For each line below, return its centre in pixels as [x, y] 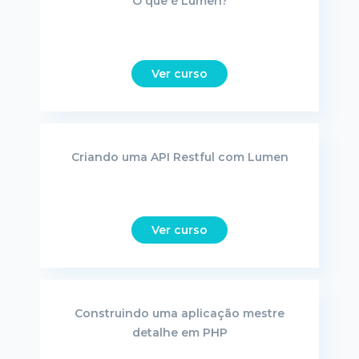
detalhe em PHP [179, 332]
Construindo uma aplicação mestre [179, 313]
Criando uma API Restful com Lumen [179, 157]
